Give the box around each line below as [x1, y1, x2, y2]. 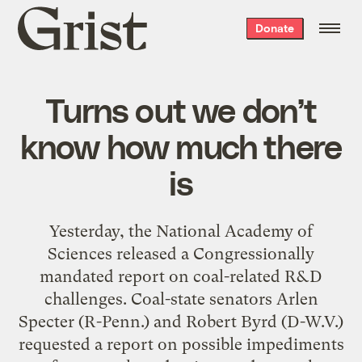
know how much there [19, 124, 343, 166]
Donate [255, 21, 294, 35]
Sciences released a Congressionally [48, 243, 314, 263]
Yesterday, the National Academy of [49, 221, 313, 241]
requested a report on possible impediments [18, 334, 344, 354]
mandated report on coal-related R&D [40, 266, 322, 286]
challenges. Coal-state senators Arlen [44, 288, 318, 309]
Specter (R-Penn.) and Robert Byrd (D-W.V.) [19, 311, 343, 331]
